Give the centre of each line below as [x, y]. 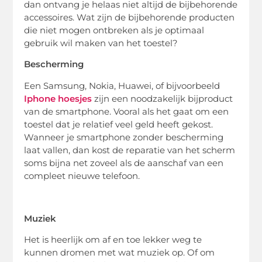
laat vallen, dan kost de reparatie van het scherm [130, 150]
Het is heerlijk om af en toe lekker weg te [113, 239]
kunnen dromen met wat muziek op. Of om [120, 252]
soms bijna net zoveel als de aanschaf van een [124, 163]
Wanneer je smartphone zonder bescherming [124, 137]
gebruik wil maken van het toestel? [104, 43]
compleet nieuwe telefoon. [82, 175]
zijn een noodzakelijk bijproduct [163, 98]
